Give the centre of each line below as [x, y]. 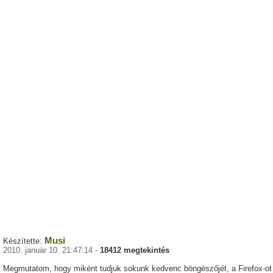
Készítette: [24, 241]
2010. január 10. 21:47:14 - [51, 250]
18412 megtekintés [135, 250]
